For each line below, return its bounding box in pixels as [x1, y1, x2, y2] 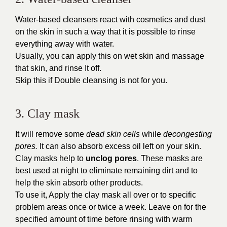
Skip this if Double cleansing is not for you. [15, 76, 167, 85]
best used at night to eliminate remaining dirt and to [15, 166, 198, 175]
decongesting [163, 130, 212, 138]
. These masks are [137, 154, 203, 163]
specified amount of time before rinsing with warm [15, 215, 192, 223]
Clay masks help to [15, 154, 86, 163]
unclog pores [86, 154, 137, 163]
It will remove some [15, 130, 84, 138]
